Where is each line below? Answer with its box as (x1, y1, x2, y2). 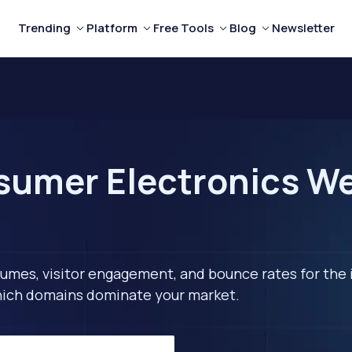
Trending (17, 20, 71, 36)
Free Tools (152, 20, 214, 36)
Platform (86, 20, 137, 36)
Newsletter (271, 20, 335, 36)
